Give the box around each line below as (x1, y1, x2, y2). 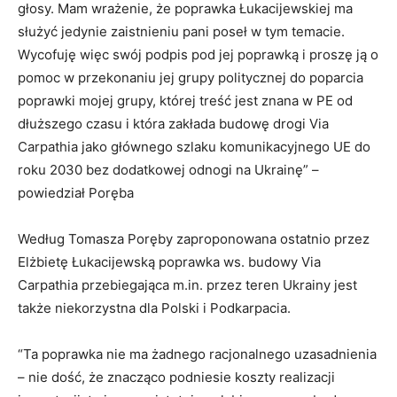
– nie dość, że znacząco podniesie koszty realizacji (18, 369, 335, 386)
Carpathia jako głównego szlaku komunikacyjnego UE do (18, 138, 370, 156)
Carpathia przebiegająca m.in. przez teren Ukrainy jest (18, 276, 357, 294)
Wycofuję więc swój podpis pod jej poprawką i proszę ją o (18, 46, 378, 64)
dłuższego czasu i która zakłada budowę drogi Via (18, 115, 329, 133)
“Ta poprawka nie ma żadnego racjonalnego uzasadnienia (18, 346, 377, 363)
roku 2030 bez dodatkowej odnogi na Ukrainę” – (18, 161, 319, 179)
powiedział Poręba (18, 184, 134, 202)
